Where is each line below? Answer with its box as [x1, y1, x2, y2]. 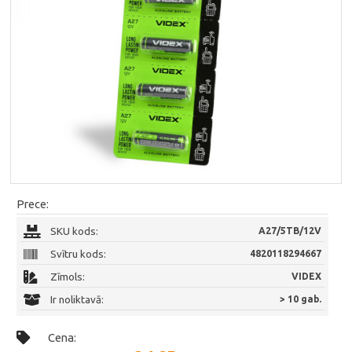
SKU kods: [50, 225, 99, 238]
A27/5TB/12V [258, 225, 322, 236]
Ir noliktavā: [50, 294, 104, 306]
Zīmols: [50, 271, 86, 284]
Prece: [16, 197, 49, 211]
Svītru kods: [50, 248, 107, 261]
